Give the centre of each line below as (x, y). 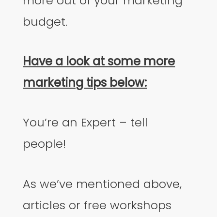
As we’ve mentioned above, (102, 184)
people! (45, 144)
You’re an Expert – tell (85, 123)
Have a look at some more (99, 61)
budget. (45, 21)
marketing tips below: (85, 82)
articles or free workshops (97, 205)
